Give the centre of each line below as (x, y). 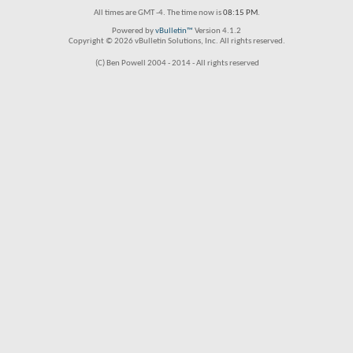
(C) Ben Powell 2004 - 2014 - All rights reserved (177, 63)
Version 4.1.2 (217, 31)
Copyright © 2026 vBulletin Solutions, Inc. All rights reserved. (176, 41)
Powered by (134, 31)
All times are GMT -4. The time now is (158, 13)
